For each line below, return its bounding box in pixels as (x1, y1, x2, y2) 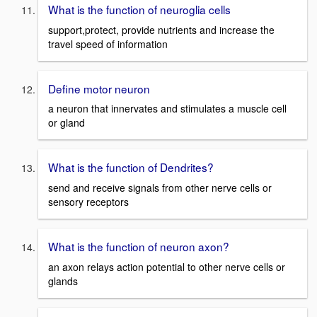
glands (48, 273, 78, 288)
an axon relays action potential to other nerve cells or (48, 259, 285, 274)
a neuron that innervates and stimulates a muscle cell (48, 101, 287, 116)
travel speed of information (48, 36, 168, 51)
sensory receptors (48, 194, 129, 209)
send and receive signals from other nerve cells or (48, 180, 272, 195)
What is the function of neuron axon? (48, 238, 229, 254)
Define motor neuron (48, 80, 150, 96)
